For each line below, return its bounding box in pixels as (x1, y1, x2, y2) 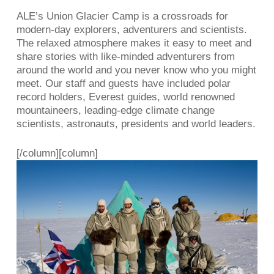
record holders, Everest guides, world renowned (16, 91, 235, 103)
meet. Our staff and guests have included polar (16, 78, 231, 90)
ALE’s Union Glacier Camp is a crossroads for (16, 10, 228, 23)
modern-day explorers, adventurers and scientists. (16, 24, 247, 36)
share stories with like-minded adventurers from (16, 51, 235, 63)
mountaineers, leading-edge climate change (16, 105, 215, 117)
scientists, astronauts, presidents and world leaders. (16, 118, 256, 130)
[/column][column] (16, 147, 98, 159)
